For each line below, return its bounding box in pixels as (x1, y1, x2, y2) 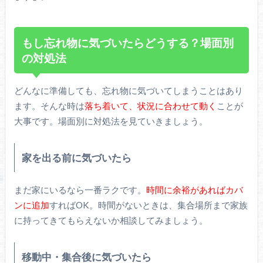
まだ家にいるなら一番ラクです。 (14, 184, 146, 195)
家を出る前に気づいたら (21, 151, 131, 164)
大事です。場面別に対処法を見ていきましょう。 (14, 116, 208, 127)
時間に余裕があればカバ (146, 184, 243, 195)
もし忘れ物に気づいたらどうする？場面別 (22, 35, 234, 49)
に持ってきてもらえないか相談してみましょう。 (14, 215, 208, 226)
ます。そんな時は (14, 100, 85, 112)
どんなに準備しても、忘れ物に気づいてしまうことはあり (14, 85, 243, 96)
